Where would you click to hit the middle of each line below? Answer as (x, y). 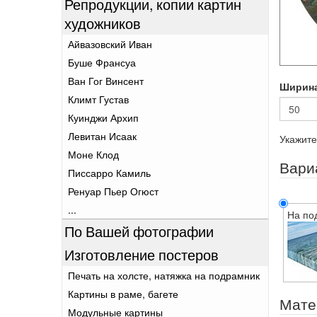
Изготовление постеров (142, 254)
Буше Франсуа (102, 62)
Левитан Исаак (102, 136)
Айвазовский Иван (110, 44)
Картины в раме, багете (123, 294)
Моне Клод (93, 154)
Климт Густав (98, 99)
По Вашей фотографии (139, 231)
